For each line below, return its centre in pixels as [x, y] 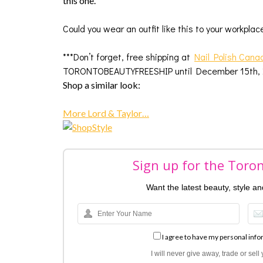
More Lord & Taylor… [106, 113]
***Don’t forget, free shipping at [129, 57]
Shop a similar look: [102, 85]
